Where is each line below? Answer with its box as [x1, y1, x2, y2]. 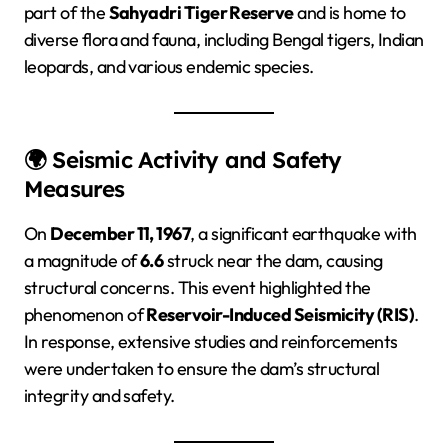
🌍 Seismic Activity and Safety [24, 145, 342, 174]
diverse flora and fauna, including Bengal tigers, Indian [24, 27, 424, 51]
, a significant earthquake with [190, 221, 417, 245]
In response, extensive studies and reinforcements [24, 329, 398, 353]
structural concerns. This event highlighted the [24, 275, 371, 299]
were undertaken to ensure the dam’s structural [24, 356, 380, 380]
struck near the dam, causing [163, 248, 383, 272]
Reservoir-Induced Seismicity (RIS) [146, 302, 415, 326]
